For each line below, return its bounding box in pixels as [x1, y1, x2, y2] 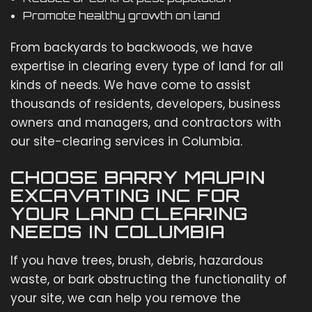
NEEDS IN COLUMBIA [10, 221, 225, 242]
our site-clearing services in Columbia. [10, 132, 242, 150]
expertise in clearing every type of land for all [10, 57, 283, 75]
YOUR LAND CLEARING [10, 203, 248, 224]
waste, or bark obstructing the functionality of [10, 270, 287, 288]
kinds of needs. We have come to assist [10, 76, 251, 93]
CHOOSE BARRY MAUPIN [10, 166, 265, 188]
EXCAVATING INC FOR [10, 185, 240, 206]
